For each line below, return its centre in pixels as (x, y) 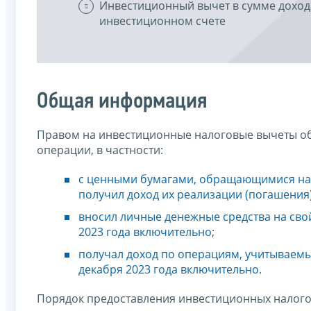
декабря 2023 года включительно (169, 269)
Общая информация (122, 102)
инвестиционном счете (162, 20)
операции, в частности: (100, 150)
